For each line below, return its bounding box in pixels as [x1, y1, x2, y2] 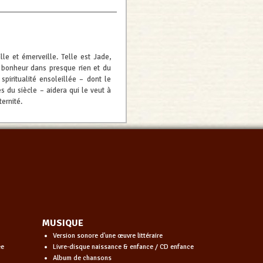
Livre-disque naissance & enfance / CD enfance [52, 242, 194, 251]
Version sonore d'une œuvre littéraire [52, 231, 163, 240]
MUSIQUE [42, 217, 84, 229]
